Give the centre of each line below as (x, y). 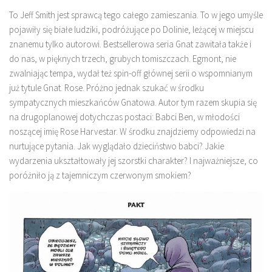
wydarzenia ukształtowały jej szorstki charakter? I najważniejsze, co (134, 161)
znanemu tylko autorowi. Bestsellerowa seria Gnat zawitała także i (130, 44)
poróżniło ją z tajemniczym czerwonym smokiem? (100, 175)
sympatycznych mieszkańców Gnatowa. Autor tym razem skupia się (133, 102)
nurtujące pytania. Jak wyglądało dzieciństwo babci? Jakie (117, 146)
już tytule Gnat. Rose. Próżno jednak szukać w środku (107, 88)
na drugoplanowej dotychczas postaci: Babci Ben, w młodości (124, 117)
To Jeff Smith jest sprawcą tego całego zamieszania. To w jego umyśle (136, 15)
